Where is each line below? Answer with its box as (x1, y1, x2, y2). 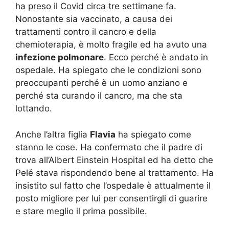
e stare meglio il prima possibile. (15, 205, 147, 216)
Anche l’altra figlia (15, 129, 90, 140)
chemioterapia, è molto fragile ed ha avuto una (15, 39, 207, 50)
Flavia (90, 129, 116, 140)
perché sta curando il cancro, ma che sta (15, 90, 182, 101)
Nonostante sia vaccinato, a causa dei (15, 14, 172, 25)
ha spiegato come (116, 129, 191, 140)
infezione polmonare (15, 52, 104, 63)
